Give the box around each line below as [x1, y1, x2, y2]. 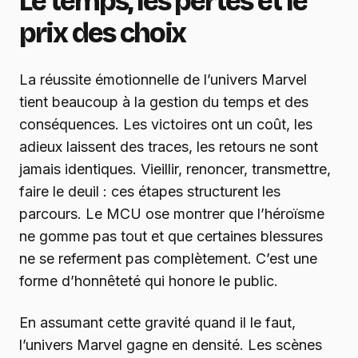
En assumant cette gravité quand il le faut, [19, 314, 296, 332]
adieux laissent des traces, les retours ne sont [19, 138, 318, 156]
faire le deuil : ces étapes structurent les [19, 183, 280, 201]
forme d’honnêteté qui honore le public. [19, 272, 278, 290]
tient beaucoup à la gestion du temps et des [19, 93, 308, 111]
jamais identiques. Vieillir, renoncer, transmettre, [19, 161, 331, 178]
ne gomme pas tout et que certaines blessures [19, 228, 323, 245]
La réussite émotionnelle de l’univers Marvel [19, 71, 307, 89]
